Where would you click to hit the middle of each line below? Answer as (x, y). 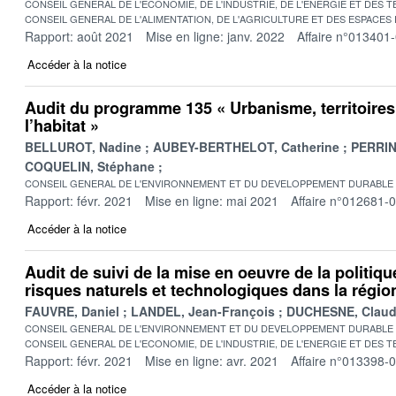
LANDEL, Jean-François (203, 311)
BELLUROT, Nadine (83, 146)
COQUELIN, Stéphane (90, 166)
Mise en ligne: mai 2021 (212, 200)
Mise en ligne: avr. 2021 (212, 360)
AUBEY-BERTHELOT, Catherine (246, 146)
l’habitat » (62, 125)
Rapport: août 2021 (79, 36)
